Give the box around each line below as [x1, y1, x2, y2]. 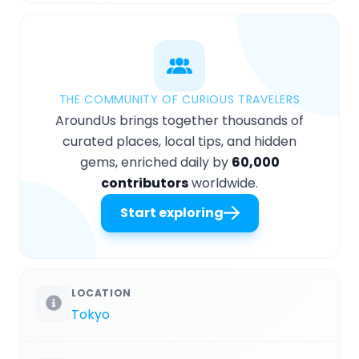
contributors [101, 174, 188, 193]
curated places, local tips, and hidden [63, 132, 296, 151]
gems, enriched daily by [79, 153, 232, 172]
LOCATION [71, 286, 131, 301]
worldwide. [188, 174, 258, 193]
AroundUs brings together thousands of [55, 111, 304, 131]
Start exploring [119, 204, 224, 223]
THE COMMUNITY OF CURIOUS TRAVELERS [58, 91, 301, 108]
